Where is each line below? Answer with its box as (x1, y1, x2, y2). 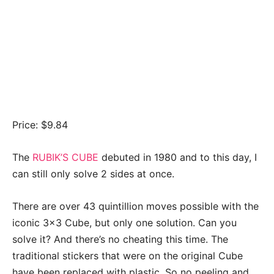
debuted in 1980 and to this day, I (98, 150, 257, 163)
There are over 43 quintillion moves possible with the (12, 199, 259, 212)
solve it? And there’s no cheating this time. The (12, 232, 228, 245)
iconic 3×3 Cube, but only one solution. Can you (12, 216, 237, 229)
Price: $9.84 (12, 118, 68, 131)
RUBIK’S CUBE (32, 150, 98, 163)
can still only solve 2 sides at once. (12, 167, 174, 180)
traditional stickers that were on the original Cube (12, 249, 243, 262)
